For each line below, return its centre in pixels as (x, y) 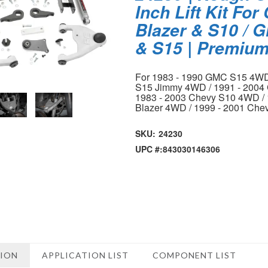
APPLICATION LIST (85, 255)
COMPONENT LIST (194, 255)
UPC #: (149, 149)
